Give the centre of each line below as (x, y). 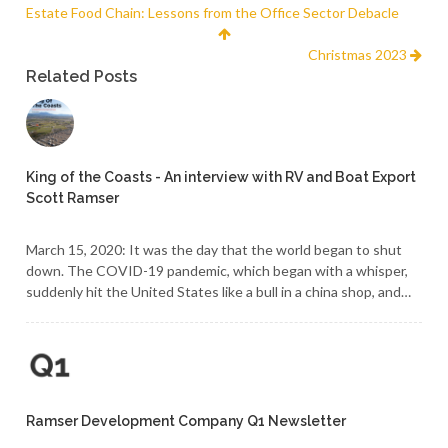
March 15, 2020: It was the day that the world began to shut (214, 249)
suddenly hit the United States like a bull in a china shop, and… (219, 291)
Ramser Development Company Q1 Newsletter (186, 420)
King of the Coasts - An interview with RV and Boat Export (221, 176)
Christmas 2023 (358, 54)
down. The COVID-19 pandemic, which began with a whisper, (217, 270)
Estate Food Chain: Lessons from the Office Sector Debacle (213, 12)
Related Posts (82, 76)
